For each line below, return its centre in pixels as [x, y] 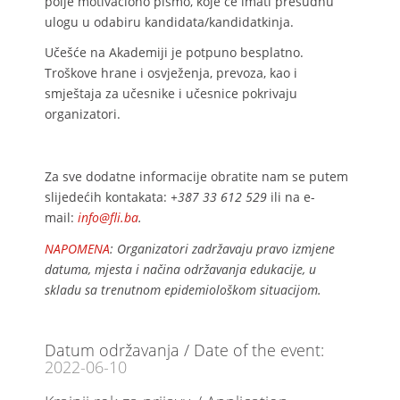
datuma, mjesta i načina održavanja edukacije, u [180, 270]
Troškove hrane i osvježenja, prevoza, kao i [171, 73]
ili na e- [291, 197]
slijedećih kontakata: [108, 197]
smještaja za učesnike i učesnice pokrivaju [171, 94]
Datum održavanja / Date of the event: [184, 350]
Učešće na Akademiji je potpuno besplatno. [174, 53]
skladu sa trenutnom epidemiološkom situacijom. [183, 290]
